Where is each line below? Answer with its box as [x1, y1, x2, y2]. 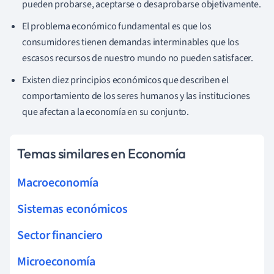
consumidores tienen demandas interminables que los [22, 35, 239, 50]
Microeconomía [17, 253, 95, 271]
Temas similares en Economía [17, 145, 187, 163]
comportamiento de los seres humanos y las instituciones [22, 89, 250, 103]
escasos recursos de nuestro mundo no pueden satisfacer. [22, 51, 253, 65]
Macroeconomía [17, 174, 98, 192]
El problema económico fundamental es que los [22, 20, 212, 34]
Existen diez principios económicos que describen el [22, 73, 229, 87]
